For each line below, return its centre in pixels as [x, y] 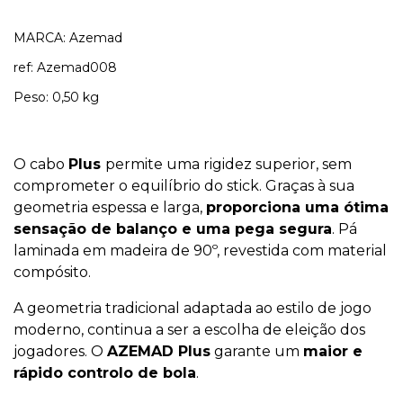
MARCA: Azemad [68, 38]
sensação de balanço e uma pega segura [173, 229]
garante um [257, 351]
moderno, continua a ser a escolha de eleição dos [189, 330]
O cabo [41, 164]
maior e [333, 351]
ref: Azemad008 [67, 67]
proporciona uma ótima [297, 207]
